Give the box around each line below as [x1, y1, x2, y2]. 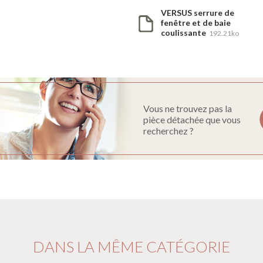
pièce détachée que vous [143, 113, 241, 125]
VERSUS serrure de [161, 8, 234, 18]
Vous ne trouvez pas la [143, 102, 232, 114]
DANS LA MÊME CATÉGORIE [33, 237, 230, 257]
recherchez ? [143, 124, 194, 136]
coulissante [161, 28, 208, 38]
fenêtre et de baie [161, 18, 231, 28]
